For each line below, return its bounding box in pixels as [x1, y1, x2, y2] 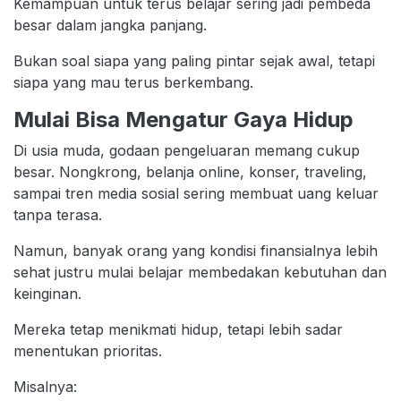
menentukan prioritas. [13, 341, 162, 360]
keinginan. [13, 284, 81, 303]
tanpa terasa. [13, 205, 102, 224]
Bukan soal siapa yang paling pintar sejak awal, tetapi [13, 51, 375, 70]
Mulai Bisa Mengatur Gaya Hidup [13, 106, 354, 132]
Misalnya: [13, 377, 77, 396]
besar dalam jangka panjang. [13, 15, 207, 34]
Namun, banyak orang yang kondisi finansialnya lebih [13, 241, 378, 260]
